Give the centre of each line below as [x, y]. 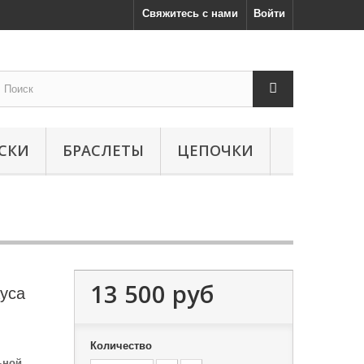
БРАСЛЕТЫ [103, 150]
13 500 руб [152, 294]
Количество [121, 346]
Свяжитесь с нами [190, 13]
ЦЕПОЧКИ [215, 150]
